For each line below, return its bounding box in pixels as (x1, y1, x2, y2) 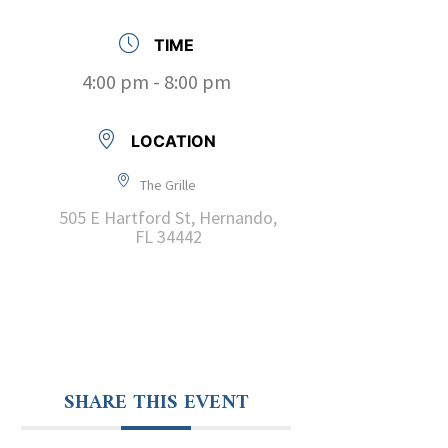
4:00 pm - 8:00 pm (81, 68, 231, 94)
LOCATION (131, 130, 216, 151)
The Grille (140, 175, 196, 194)
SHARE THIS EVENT (63, 385, 249, 421)
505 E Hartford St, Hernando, (59, 205, 277, 229)
